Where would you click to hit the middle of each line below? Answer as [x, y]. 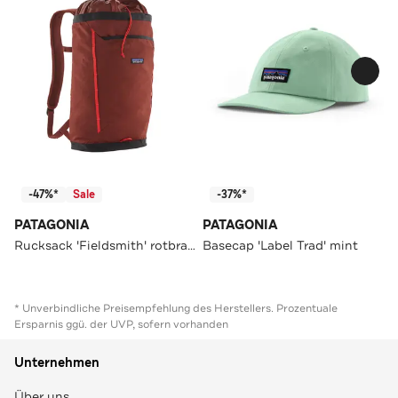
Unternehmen [57, 362]
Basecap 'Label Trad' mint [280, 245]
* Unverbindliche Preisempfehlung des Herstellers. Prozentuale [176, 308]
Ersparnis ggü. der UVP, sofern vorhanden [121, 324]
